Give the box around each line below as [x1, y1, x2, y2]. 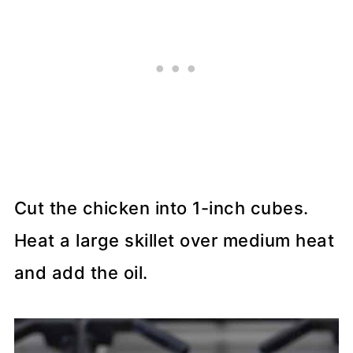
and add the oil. [13, 262, 148, 284]
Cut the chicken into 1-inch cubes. [13, 198, 309, 219]
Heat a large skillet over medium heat [13, 230, 335, 251]
